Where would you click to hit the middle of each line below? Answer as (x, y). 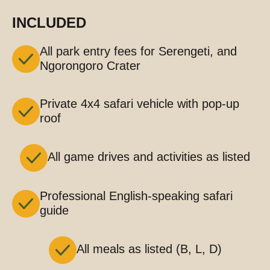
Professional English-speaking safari (136, 196)
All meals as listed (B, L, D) (149, 249)
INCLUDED (49, 22)
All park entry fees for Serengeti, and (138, 51)
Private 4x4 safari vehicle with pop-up (140, 103)
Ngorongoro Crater (90, 65)
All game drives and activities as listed (149, 157)
